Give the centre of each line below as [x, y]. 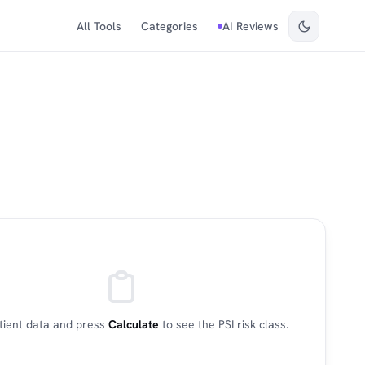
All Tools [99, 26]
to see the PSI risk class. [223, 324]
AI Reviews [251, 26]
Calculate [133, 324]
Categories [169, 26]
